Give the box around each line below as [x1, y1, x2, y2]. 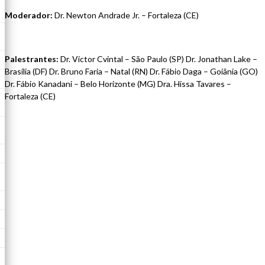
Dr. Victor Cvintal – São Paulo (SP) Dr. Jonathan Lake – [59, 53, 257, 64]
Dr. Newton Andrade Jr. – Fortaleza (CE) [53, 9, 199, 20]
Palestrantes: [5, 53, 59, 64]
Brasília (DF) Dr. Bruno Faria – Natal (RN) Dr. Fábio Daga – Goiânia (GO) [5, 66, 258, 76]
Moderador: [5, 9, 53, 20]
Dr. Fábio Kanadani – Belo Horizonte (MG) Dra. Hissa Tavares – [5, 78, 231, 89]
